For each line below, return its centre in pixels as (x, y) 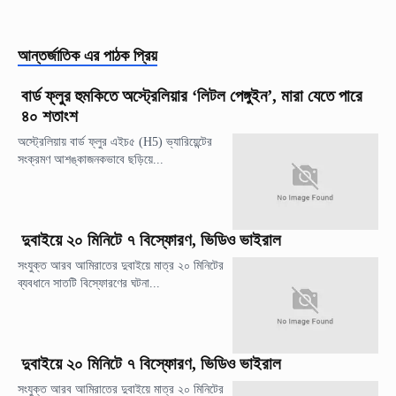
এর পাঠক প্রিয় (121, 55)
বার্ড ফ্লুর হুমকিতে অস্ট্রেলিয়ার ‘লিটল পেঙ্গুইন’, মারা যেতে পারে (192, 95)
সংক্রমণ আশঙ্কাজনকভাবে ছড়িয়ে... (91, 159)
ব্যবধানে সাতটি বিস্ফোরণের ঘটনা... (89, 283)
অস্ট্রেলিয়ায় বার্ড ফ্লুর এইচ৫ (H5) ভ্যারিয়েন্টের (115, 141)
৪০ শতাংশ (49, 116)
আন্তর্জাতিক (49, 55)
